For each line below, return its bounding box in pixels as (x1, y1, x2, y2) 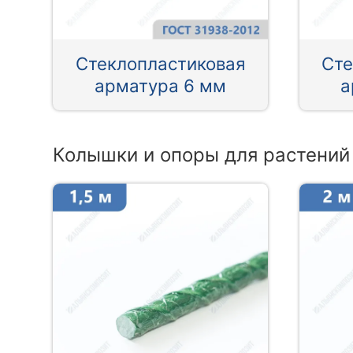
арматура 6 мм (94, 75, 226, 97)
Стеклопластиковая (75, 53, 245, 75)
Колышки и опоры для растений (53, 143, 351, 167)
